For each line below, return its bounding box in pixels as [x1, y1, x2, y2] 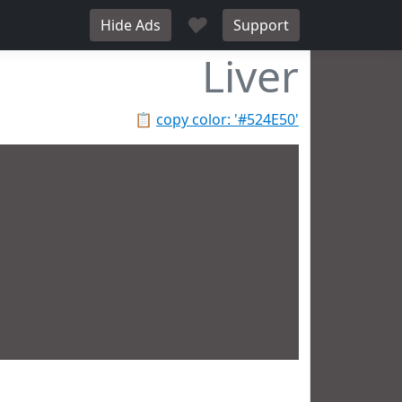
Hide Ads [100, 15, 161, 35]
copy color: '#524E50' [156, 109, 299, 129]
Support [233, 15, 289, 35]
